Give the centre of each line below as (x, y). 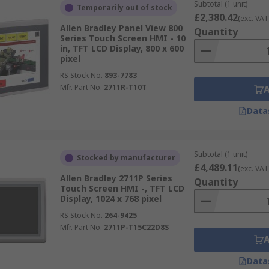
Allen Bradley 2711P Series (116, 178)
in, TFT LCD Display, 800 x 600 (122, 48)
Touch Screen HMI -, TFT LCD (122, 188)
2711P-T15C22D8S (136, 227)
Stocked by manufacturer (126, 158)
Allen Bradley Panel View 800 (121, 28)
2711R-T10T (125, 87)
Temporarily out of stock (124, 8)
